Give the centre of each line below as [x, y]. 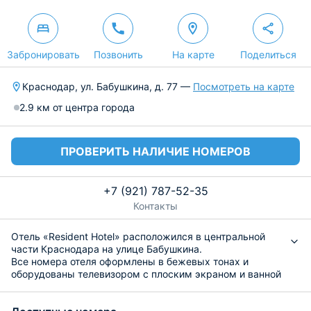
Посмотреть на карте [244, 86]
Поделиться [268, 54]
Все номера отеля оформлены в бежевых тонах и [130, 261]
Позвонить [118, 54]
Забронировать [43, 54]
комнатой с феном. [56, 286]
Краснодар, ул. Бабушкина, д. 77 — [108, 86]
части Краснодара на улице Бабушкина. [107, 249]
